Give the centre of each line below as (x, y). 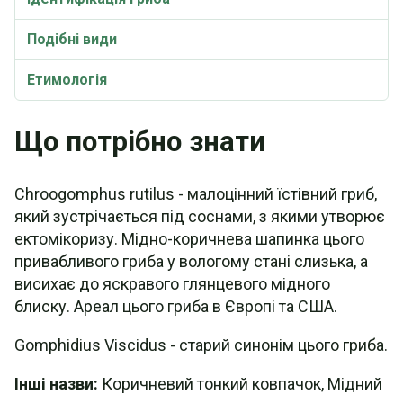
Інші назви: (56, 384)
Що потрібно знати (140, 142)
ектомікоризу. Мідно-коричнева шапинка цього (189, 239)
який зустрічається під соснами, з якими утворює (200, 216)
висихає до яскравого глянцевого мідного (172, 284)
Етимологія (67, 80)
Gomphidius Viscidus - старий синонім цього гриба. (201, 345)
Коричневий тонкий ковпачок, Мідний (240, 384)
